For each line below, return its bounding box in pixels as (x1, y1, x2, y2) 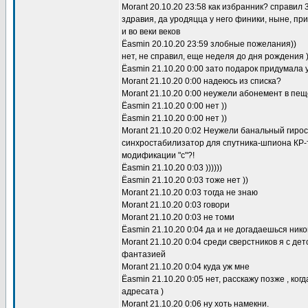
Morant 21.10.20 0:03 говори (122, 200, 230, 210)
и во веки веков (122, 27, 180, 36)
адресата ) (122, 287, 164, 296)
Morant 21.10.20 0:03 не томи (122, 212, 234, 222)
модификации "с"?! (122, 151, 195, 160)
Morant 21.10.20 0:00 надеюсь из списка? (122, 76, 281, 86)
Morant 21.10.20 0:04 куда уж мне (122, 262, 250, 272)
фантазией (122, 250, 166, 259)
